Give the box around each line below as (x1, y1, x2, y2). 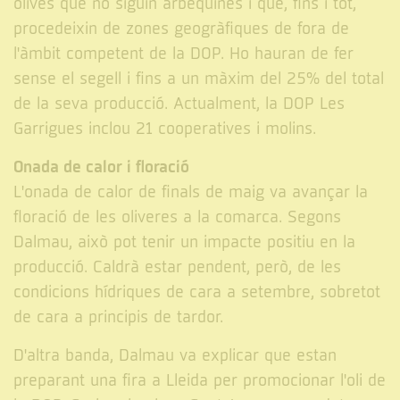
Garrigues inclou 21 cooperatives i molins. (13, 119, 316, 140)
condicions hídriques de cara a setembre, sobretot (13, 282, 380, 304)
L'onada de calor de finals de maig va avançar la (13, 182, 368, 204)
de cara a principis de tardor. (13, 307, 229, 329)
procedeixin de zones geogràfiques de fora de (13, 19, 349, 40)
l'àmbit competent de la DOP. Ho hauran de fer (13, 44, 354, 65)
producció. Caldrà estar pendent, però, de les (13, 257, 341, 279)
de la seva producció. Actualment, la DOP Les (13, 94, 345, 115)
